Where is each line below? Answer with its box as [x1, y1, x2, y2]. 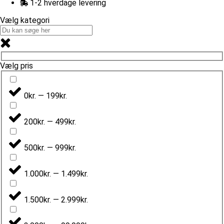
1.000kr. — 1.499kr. [24, 168, 88, 178]
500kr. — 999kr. [24, 142, 76, 152]
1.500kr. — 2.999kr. [24, 194, 88, 204]
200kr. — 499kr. [24, 116, 76, 126]
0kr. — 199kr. [24, 90, 67, 100]
